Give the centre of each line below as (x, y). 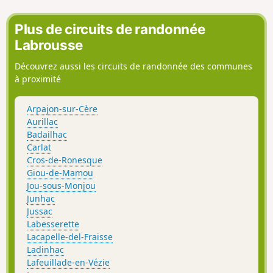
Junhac (41, 198)
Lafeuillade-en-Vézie (68, 262)
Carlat (39, 147)
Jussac (40, 211)
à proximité (38, 79)
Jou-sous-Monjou (61, 185)
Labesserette (53, 224)
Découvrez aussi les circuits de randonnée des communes (133, 66)
